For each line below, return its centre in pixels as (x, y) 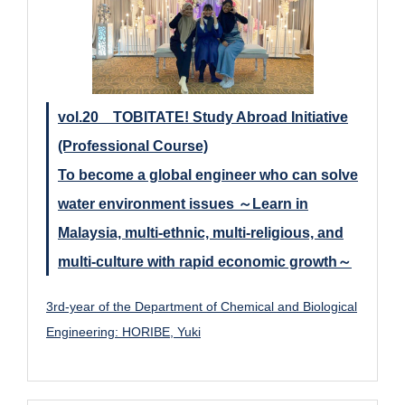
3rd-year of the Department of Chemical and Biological (202, 306)
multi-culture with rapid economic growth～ (205, 261)
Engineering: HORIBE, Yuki (123, 331)
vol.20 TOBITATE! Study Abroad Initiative (203, 116)
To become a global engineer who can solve (208, 174)
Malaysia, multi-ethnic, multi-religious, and (201, 232)
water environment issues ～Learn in (183, 203)
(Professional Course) (133, 145)
